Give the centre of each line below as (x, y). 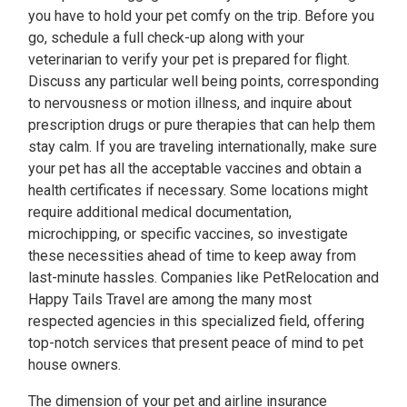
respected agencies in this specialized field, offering (196, 321)
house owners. (74, 365)
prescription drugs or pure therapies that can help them (202, 125)
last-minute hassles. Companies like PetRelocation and (203, 278)
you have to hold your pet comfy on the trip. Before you (201, 16)
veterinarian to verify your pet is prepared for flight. (189, 60)
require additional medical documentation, (160, 212)
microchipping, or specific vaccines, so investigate (188, 234)
